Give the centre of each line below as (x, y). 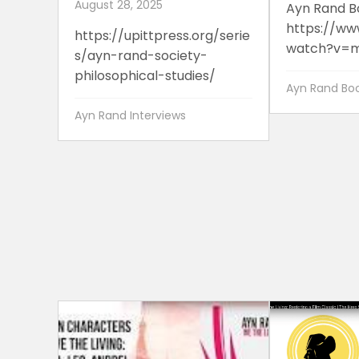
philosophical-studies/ (145, 75)
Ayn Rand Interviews (130, 115)
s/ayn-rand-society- (141, 55)
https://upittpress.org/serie (162, 35)
